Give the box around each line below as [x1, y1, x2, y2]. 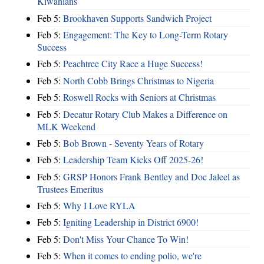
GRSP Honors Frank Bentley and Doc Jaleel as [63, 170, 240, 183]
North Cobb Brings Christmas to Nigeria [63, 74, 214, 87]
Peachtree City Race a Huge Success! [63, 57, 203, 70]
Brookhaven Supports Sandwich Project [63, 11, 212, 24]
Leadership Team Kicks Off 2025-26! [63, 153, 203, 166]
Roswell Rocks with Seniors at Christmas [63, 91, 216, 104]
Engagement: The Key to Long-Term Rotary [63, 28, 228, 41]
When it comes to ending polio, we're [63, 249, 202, 262]
